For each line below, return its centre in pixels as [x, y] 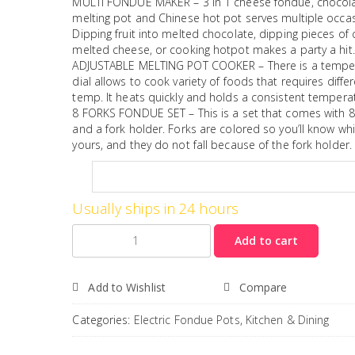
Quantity [98, 231]
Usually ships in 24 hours [155, 208]
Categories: [103, 319]
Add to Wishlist [127, 287]
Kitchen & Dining [287, 319]
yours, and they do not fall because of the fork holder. [212, 144]
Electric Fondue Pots [187, 319]
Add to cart [267, 240]
